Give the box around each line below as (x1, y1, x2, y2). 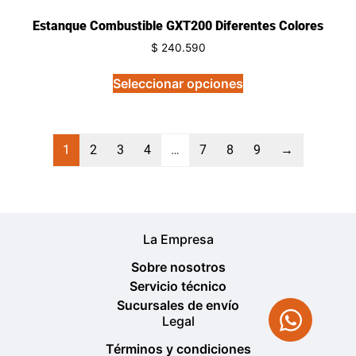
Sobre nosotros (130, 258, 226, 275)
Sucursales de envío (117, 296, 239, 313)
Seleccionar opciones (113, 75, 243, 91)
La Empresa (142, 230, 214, 247)
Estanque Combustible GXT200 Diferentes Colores (33, 17, 323, 33)
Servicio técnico (130, 277, 226, 294)
